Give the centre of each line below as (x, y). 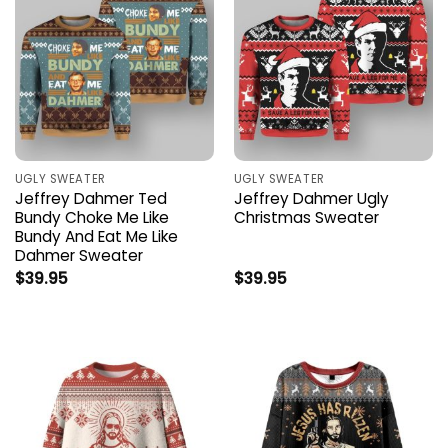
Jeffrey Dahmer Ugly (311, 198)
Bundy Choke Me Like (91, 217)
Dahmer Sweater (78, 255)
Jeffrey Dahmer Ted (90, 198)
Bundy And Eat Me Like (96, 236)
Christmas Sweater (306, 217)
